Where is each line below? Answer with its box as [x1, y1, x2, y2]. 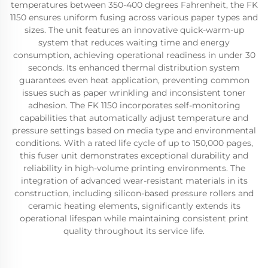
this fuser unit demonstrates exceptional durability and [20, 150, 248, 161]
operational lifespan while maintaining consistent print [19, 213, 249, 224]
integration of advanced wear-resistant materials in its [20, 175, 248, 186]
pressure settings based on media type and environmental [12, 125, 256, 136]
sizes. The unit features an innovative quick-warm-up [24, 25, 244, 35]
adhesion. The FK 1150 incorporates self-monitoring [28, 100, 240, 111]
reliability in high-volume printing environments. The [23, 163, 245, 173]
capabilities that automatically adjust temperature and [20, 112, 248, 123]
